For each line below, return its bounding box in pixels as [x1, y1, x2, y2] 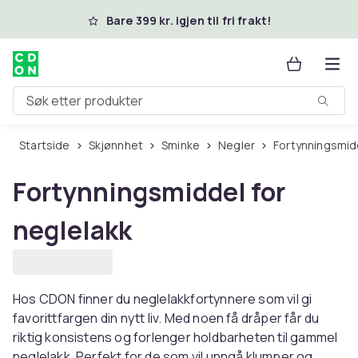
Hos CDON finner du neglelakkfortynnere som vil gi [13, 290, 312, 308]
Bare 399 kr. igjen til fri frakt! [105, 13, 272, 28]
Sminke [168, 137, 201, 153]
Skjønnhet [94, 137, 144, 153]
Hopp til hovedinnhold [33, 10, 174, 27]
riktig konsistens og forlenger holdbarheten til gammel [13, 328, 338, 346]
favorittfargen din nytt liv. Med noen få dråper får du [13, 309, 320, 327]
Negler [226, 137, 256, 153]
